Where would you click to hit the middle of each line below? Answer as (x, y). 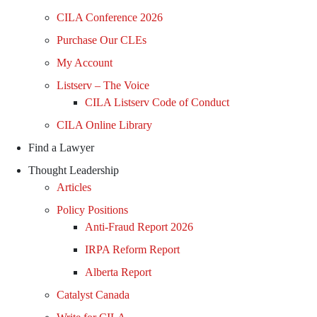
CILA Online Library (104, 125)
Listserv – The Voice (103, 85)
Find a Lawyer (61, 148)
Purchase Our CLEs (102, 40)
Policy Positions (92, 210)
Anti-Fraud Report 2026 (139, 227)
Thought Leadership (74, 170)
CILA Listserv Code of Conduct (157, 102)
